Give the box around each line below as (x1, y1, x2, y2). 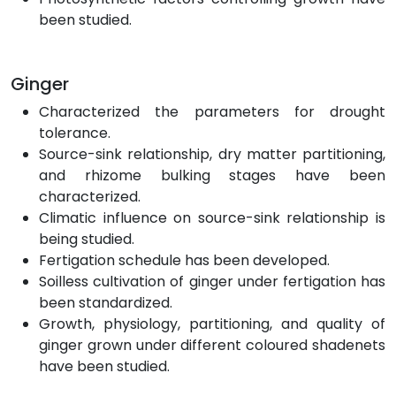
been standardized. (39, 292, 172, 313)
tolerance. (39, 122, 110, 143)
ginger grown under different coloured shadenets (39, 334, 385, 355)
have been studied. (39, 355, 170, 377)
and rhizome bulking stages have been (39, 164, 385, 186)
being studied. (39, 228, 134, 249)
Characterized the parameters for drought (39, 101, 385, 122)
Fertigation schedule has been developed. (39, 249, 330, 270)
